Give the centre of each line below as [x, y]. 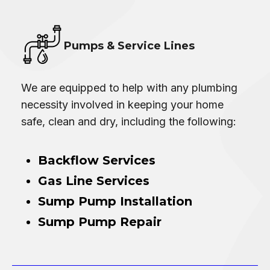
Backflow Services [97, 160]
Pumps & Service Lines [129, 46]
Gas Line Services [94, 181]
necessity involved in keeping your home [122, 104]
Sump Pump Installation [115, 201]
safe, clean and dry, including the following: [129, 121]
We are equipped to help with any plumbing [129, 87]
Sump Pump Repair [100, 221]
